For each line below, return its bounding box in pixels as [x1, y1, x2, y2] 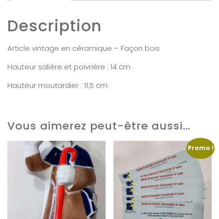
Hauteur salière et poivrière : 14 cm [7, 61, 131, 72]
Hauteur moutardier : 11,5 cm [7, 80, 108, 90]
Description [7, 14, 102, 37]
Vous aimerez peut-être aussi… [7, 118, 191, 133]
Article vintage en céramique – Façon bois [7, 43, 160, 53]
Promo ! [187, 144, 214, 153]
